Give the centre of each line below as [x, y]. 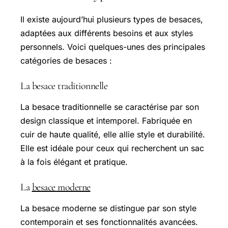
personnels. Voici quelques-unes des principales [113, 47]
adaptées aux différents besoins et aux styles [107, 33]
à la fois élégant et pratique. [74, 162]
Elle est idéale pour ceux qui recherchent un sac [112, 148]
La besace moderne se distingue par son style [108, 208]
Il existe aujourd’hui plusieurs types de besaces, [112, 20]
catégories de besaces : [66, 61]
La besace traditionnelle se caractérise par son [110, 107]
